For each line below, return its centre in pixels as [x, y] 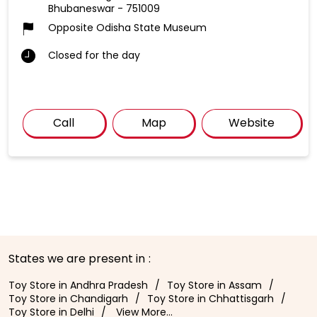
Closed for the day [94, 56]
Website [252, 123]
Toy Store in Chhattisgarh [211, 299]
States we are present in [77, 259]
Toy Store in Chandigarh [68, 299]
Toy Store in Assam [214, 286]
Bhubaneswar [81, 9]
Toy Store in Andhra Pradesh [78, 286]
